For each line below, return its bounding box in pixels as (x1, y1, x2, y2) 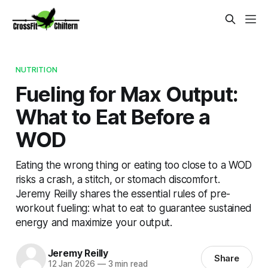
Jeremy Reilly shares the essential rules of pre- (15, 187, 230, 200)
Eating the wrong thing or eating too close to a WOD (15, 158, 252, 171)
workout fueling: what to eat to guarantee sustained (15, 201, 252, 214)
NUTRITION (15, 64, 57, 74)
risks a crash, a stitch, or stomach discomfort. (15, 172, 220, 185)
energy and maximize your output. (15, 215, 172, 229)
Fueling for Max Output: (15, 81, 239, 106)
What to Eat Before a (15, 103, 211, 129)
